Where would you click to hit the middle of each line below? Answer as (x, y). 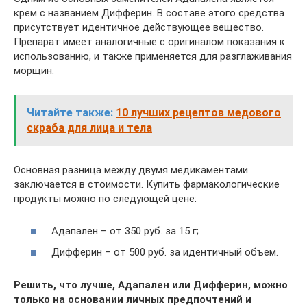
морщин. (34, 71)
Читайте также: (70, 113)
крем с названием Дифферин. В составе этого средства (149, 13)
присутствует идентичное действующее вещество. (139, 27)
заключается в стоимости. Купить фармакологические (147, 184)
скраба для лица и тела (89, 128)
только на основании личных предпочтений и (133, 299)
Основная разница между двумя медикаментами (131, 170)
